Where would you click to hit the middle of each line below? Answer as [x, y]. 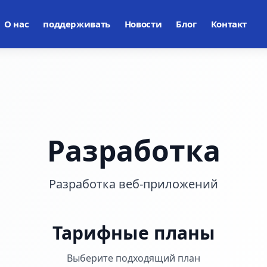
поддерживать [77, 24]
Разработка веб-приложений [133, 184]
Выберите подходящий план [133, 258]
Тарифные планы [133, 233]
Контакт [229, 24]
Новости [143, 24]
